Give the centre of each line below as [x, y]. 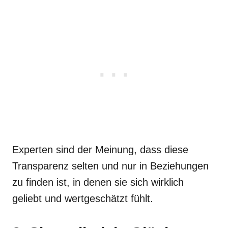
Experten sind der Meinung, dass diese [100, 150]
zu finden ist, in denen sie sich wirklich [98, 182]
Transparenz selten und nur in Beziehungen [110, 166]
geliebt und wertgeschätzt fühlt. [83, 198]
